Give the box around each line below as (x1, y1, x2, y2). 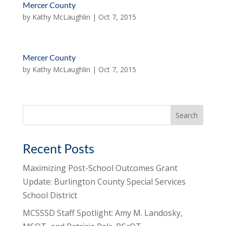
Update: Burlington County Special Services (22, 176, 186, 187)
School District (22, 190, 77, 201)
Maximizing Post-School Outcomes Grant (22, 162, 178, 174)
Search (22, 104, 49, 115)
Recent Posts (22, 141, 94, 156)
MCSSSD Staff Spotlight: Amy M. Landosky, (22, 207, 183, 218)
